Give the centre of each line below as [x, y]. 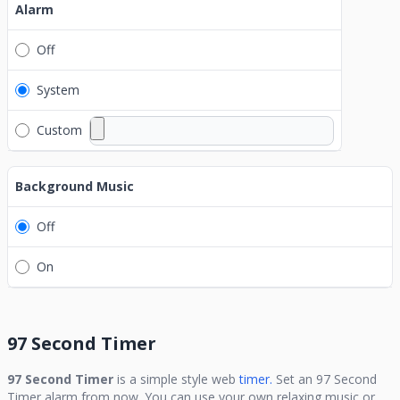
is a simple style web [175, 379]
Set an [296, 379]
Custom [59, 130]
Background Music [75, 186]
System [58, 90]
